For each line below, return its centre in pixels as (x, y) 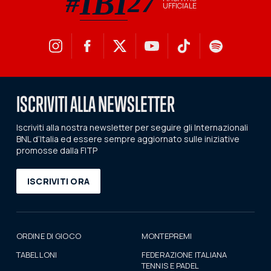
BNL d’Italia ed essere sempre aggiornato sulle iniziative (128, 139)
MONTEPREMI (167, 236)
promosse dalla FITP (57, 151)
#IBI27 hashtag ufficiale (113, 8)
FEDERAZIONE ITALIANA (184, 255)
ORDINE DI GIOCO (48, 236)
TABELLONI (37, 255)
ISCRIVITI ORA (58, 181)
